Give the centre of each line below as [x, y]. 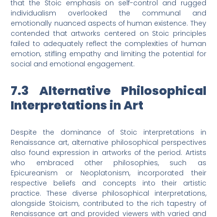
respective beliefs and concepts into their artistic [108, 183]
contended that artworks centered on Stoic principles [108, 34]
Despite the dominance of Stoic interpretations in [108, 132]
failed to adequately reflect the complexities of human [108, 44]
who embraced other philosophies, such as [108, 163]
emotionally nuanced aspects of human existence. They [108, 23]
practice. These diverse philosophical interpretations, [108, 194]
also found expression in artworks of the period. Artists [108, 153]
